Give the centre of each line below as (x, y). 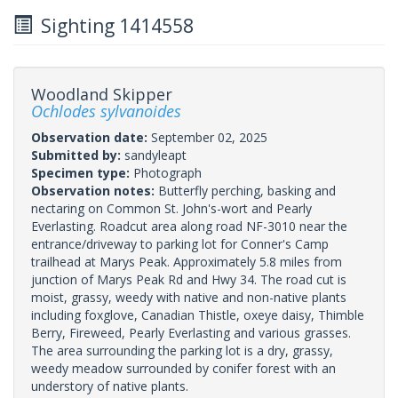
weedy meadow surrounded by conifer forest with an (183, 368)
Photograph (167, 172)
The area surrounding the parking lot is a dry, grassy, (182, 350)
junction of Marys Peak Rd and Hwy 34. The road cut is (189, 279)
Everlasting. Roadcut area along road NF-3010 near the (189, 226)
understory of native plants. (110, 386)
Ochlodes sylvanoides (106, 111)
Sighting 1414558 (113, 25)
